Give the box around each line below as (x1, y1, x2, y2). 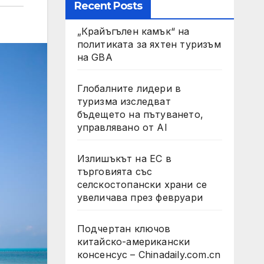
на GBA (77, 51, 113, 63)
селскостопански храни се (77, 179, 207, 190)
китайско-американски (77, 236, 190, 247)
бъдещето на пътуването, (77, 108, 204, 120)
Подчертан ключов (77, 223, 171, 235)
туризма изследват (77, 95, 171, 107)
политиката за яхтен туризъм (77, 38, 221, 50)
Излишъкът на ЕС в (77, 153, 171, 164)
